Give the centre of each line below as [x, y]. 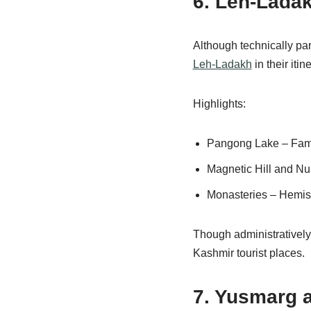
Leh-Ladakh [222, 65]
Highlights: [219, 104]
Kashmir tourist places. [249, 253]
